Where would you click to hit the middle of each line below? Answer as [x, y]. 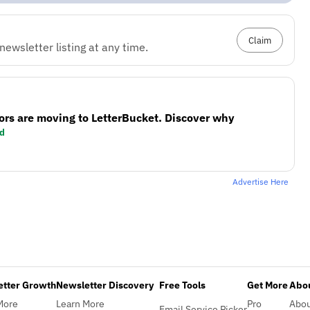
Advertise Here [260, 181]
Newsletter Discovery [105, 284]
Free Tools [182, 284]
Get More [267, 284]
